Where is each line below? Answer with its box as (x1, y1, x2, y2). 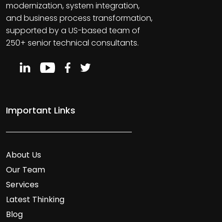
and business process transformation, (6, 12, 153, 24)
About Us (6, 149, 41, 161)
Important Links (6, 104, 75, 116)
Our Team (6, 164, 45, 175)
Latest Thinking (6, 193, 64, 205)
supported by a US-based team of (6, 24, 140, 36)
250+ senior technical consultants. (6, 37, 139, 49)
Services (6, 178, 39, 190)
